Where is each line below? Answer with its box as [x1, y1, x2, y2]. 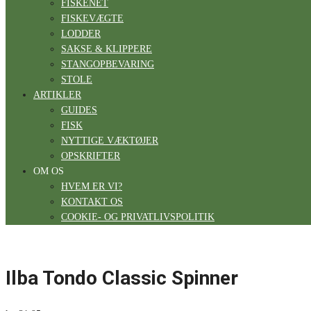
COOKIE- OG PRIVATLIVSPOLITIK [61, 212, 215, 222]
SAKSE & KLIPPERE [61, 44, 152, 54]
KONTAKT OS [61, 196, 123, 207]
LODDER [61, 28, 101, 39]
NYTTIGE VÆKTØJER [61, 135, 158, 146]
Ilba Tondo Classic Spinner [6, 266, 238, 289]
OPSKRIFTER [61, 151, 120, 161]
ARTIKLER [33, 90, 81, 100]
